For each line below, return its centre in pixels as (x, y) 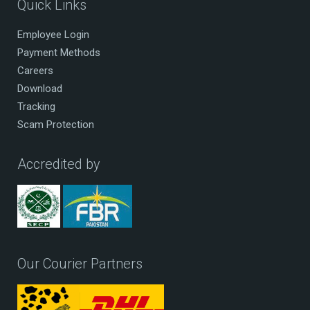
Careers (35, 70)
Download (40, 88)
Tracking (36, 106)
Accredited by (59, 164)
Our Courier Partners (80, 263)
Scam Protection (56, 124)
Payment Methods (59, 52)
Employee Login (53, 34)
